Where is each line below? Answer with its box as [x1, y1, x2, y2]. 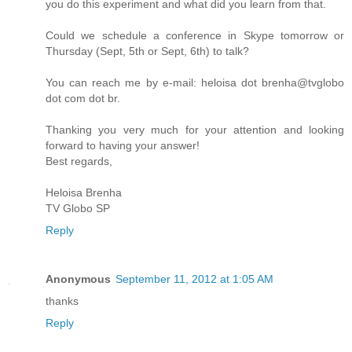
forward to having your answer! [46, 138, 200, 152]
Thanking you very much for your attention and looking [46, 123, 344, 136]
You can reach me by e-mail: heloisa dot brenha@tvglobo [46, 75, 344, 89]
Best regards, [46, 154, 112, 167]
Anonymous [46, 272, 111, 285]
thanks [46, 294, 79, 307]
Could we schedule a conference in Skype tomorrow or [46, 28, 344, 42]
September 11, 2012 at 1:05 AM [115, 272, 273, 285]
